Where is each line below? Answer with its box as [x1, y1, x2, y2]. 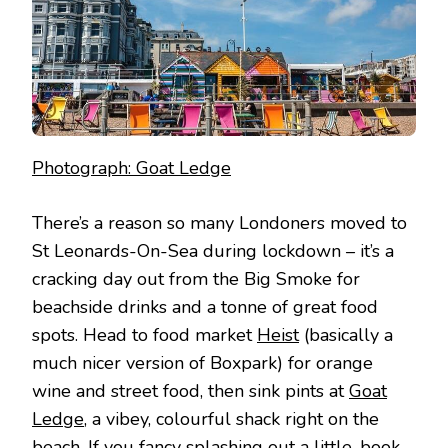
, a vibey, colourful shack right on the [84, 406, 379, 431]
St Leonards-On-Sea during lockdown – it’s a [32, 238, 394, 263]
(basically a [299, 322, 393, 347]
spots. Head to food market [32, 322, 257, 347]
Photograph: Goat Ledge [32, 155, 231, 180]
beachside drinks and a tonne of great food [32, 294, 378, 319]
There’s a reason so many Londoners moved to [32, 210, 407, 235]
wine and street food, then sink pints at [32, 378, 349, 403]
